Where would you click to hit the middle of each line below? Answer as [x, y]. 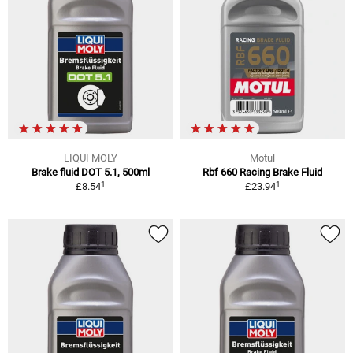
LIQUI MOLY [91, 158]
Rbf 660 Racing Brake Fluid [262, 173]
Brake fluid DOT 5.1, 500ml [91, 173]
